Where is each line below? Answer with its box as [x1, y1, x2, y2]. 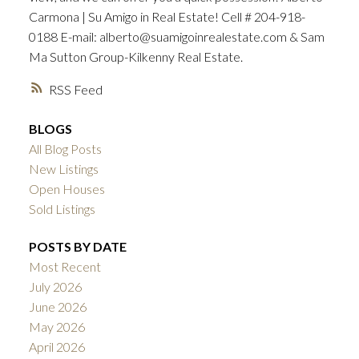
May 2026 [28, 319, 85, 335]
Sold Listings [28, 201, 95, 217]
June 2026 [28, 299, 87, 315]
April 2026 [28, 339, 85, 355]
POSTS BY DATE [28, 239, 127, 255]
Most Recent [28, 259, 101, 275]
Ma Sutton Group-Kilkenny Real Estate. [28, 49, 243, 65]
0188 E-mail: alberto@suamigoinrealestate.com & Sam [28, 29, 325, 45]
